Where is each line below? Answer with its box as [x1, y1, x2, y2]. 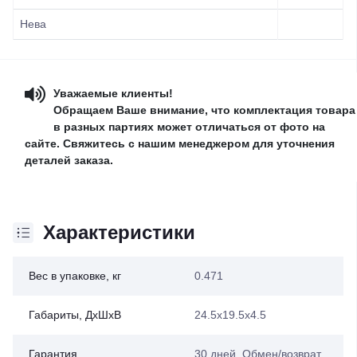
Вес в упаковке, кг [29, 269, 121, 283]
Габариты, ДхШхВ [29, 308, 121, 322]
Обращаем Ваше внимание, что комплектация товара [53, 104, 355, 117]
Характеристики [43, 222, 195, 244]
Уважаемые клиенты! [53, 87, 173, 100]
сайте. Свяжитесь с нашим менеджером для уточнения [25, 137, 335, 151]
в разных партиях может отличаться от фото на [53, 120, 325, 134]
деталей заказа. [25, 154, 113, 167]
